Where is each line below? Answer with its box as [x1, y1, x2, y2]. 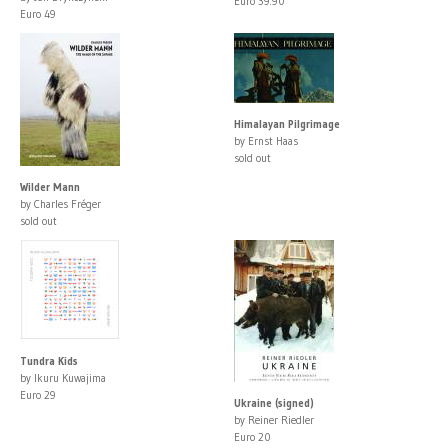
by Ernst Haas [234, 133, 298, 148]
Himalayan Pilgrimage [234, 116, 340, 131]
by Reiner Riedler [234, 412, 314, 427]
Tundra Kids [20, 353, 78, 368]
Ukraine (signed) [234, 395, 314, 410]
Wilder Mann [20, 179, 80, 194]
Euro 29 [20, 387, 56, 402]
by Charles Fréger [20, 196, 101, 211]
